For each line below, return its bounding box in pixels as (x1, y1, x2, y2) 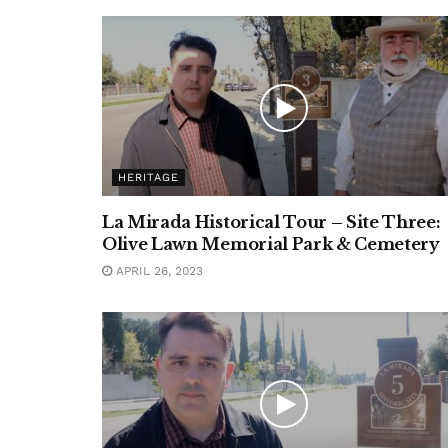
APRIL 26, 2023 (112, 264, 203, 278)
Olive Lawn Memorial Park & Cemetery (102, 234, 440, 254)
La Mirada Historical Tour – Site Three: (102, 212, 441, 232)
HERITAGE (118, 171, 179, 184)
